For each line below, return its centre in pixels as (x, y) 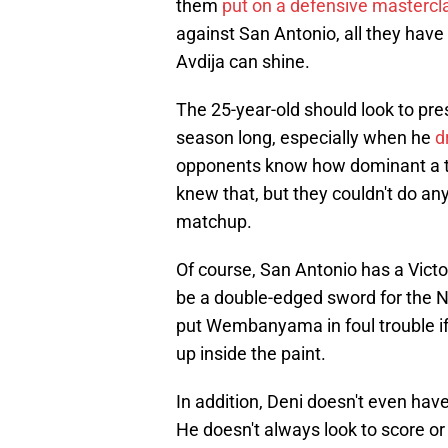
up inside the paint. (251, 354)
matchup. (214, 222)
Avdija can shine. (243, 62)
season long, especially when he (305, 138)
